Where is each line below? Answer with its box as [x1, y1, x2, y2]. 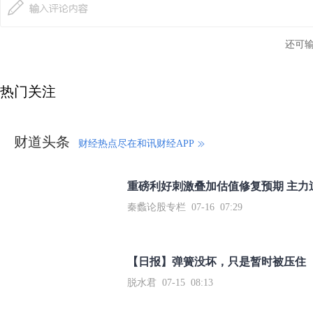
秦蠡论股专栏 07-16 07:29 [127, 202, 242, 212]
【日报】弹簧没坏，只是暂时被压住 [127, 256, 306, 268]
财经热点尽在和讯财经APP [78, 138, 194, 149]
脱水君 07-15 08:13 [127, 277, 213, 288]
